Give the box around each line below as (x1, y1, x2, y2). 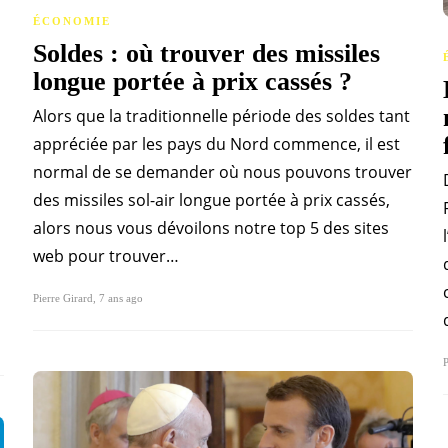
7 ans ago (99, 292, 143, 305)
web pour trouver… (33, 245, 179, 268)
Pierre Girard (33, 292, 93, 305)
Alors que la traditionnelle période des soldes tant (33, 105, 410, 128)
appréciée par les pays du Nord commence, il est (33, 133, 400, 156)
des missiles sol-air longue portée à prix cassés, (33, 189, 390, 212)
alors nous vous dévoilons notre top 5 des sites (33, 217, 389, 240)
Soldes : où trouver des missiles (33, 39, 380, 69)
